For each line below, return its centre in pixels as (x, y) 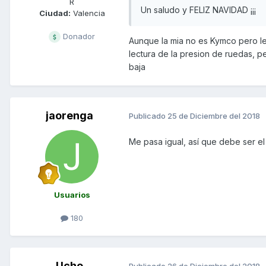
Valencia (88, 13)
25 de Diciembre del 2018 (214, 116)
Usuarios (72, 194)
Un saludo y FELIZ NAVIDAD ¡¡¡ (198, 9)
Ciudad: (55, 13)
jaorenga (69, 115)
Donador (78, 36)
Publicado (148, 116)
